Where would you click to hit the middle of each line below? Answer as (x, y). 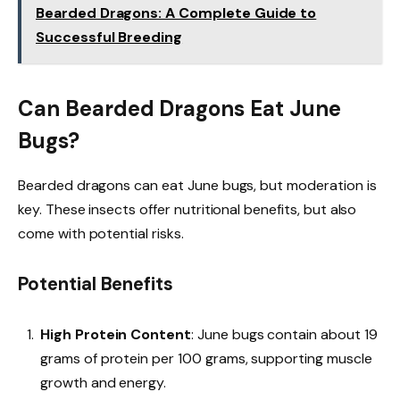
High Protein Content (116, 334)
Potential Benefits (96, 283)
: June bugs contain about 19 (284, 334)
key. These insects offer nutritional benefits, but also (187, 209)
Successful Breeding (109, 37)
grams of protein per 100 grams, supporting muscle (206, 358)
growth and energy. (104, 382)
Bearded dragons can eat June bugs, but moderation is (197, 185)
